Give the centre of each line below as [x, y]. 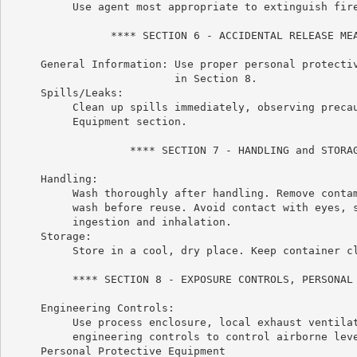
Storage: [50, 236]
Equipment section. [98, 121]
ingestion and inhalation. [120, 222]
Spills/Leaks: [66, 92]
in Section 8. [133, 78]
